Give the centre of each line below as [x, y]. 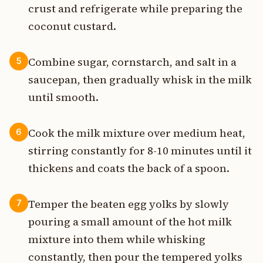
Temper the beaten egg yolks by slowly [129, 204]
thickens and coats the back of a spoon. [129, 168]
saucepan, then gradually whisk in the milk [140, 79]
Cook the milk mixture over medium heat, [137, 133]
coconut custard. [72, 26]
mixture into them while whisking [117, 240]
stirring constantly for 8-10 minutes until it [140, 150]
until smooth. [63, 97]
